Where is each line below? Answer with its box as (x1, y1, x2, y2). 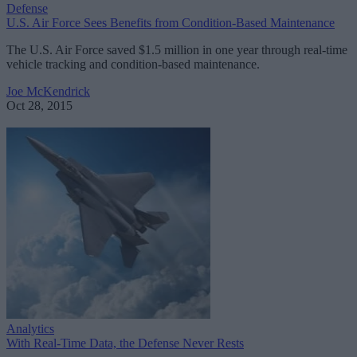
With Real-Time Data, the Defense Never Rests (6, 336, 244, 351)
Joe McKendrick (6, 84, 90, 99)
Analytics (6, 322, 54, 336)
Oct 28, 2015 (6, 99, 73, 113)
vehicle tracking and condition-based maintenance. (6, 57, 260, 72)
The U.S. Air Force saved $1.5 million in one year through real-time (6, 43, 347, 57)
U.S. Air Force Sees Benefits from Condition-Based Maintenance (6, 16, 335, 30)
